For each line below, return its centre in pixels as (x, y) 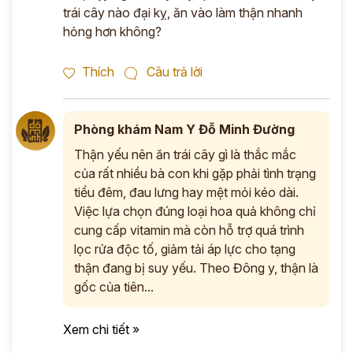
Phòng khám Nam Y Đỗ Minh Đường (184, 129)
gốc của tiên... (114, 286)
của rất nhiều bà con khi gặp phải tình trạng (195, 173)
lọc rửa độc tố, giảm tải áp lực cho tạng (185, 249)
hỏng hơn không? (112, 31)
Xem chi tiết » (101, 329)
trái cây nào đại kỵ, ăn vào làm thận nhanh (183, 12)
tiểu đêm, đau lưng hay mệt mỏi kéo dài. (186, 192)
